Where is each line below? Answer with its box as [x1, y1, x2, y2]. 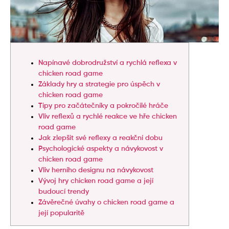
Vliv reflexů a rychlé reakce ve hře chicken [38, 112, 177, 120]
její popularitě [38, 209, 84, 217]
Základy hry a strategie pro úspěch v [38, 80, 160, 88]
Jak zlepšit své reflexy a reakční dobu [38, 134, 163, 142]
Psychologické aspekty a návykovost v [38, 145, 163, 152]
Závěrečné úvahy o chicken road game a [38, 198, 174, 206]
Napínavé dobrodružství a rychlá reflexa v [38, 59, 177, 66]
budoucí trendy [38, 188, 89, 195]
